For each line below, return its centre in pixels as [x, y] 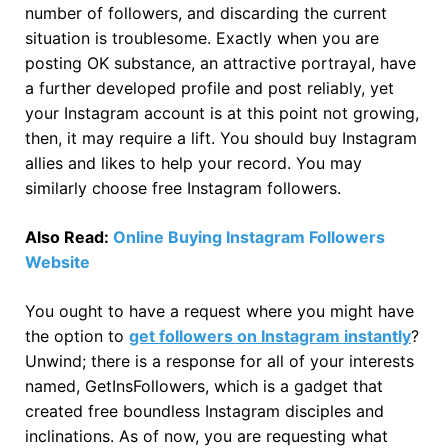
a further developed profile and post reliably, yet [209, 87]
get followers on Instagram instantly [270, 335]
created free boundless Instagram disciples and [204, 410]
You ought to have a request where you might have [219, 310]
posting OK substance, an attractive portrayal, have [220, 62]
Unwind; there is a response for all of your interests [219, 360]
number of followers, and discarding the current [206, 12]
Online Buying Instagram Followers [249, 236]
